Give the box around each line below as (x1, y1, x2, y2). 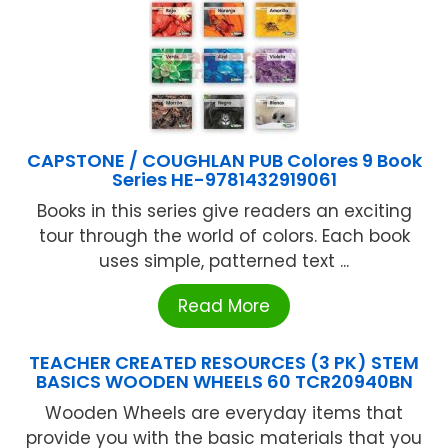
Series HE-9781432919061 (111, 166, 337, 192)
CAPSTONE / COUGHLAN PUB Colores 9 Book (26, 147, 422, 173)
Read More (178, 293, 270, 318)
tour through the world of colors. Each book (38, 223, 410, 248)
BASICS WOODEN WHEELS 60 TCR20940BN (35, 368, 413, 394)
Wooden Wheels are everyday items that (45, 400, 403, 425)
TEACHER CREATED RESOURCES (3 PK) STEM (29, 349, 419, 375)
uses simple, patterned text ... (99, 248, 349, 273)
